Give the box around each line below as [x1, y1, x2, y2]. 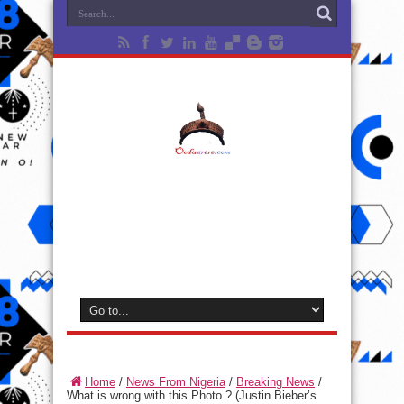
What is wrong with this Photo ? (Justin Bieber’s [67, 389, 317, 402]
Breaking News [236, 375, 315, 389]
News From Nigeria [126, 375, 225, 389]
